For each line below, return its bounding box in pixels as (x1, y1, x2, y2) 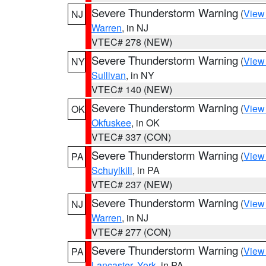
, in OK (131, 116, 160, 129)
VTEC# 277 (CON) (91, 225, 171, 239)
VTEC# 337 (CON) (91, 130, 171, 144)
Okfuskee (91, 116, 131, 129)
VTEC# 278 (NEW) (91, 35, 172, 49)
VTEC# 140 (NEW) (91, 83, 172, 96)
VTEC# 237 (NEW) (91, 178, 172, 191)
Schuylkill (91, 163, 132, 177)
